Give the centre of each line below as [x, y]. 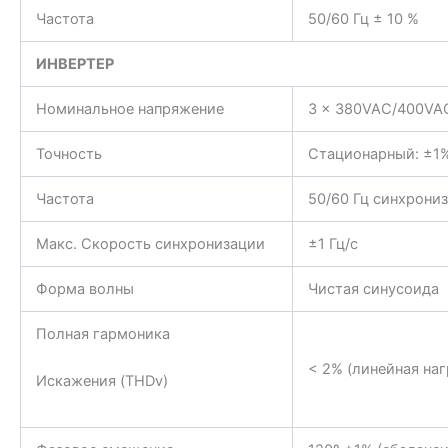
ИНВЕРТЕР [74, 63]
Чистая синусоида [373, 288]
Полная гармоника [102, 333]
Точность [68, 153]
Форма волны [84, 288]
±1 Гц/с [332, 243]
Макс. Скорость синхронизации [150, 243]
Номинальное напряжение [129, 108]
